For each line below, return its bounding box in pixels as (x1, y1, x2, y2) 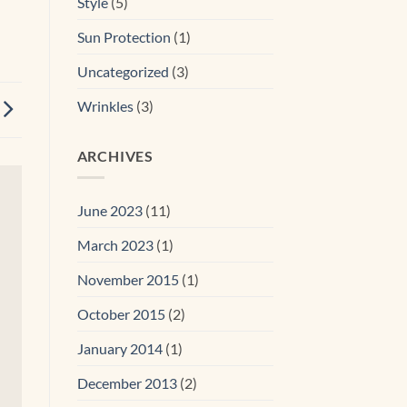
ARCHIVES (76, 146, 154, 164)
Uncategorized (76, 62, 169, 80)
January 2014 (76, 340, 163, 358)
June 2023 (76, 202, 143, 220)
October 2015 (76, 305, 165, 323)
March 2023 (76, 236, 154, 254)
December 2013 (76, 374, 177, 392)
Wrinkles (76, 96, 134, 114)
